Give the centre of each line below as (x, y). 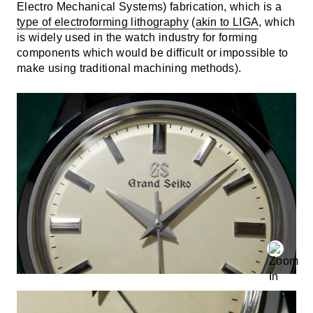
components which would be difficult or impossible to (153, 52)
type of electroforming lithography (103, 22)
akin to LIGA (227, 22)
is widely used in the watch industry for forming (137, 37)
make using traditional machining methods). (129, 68)
